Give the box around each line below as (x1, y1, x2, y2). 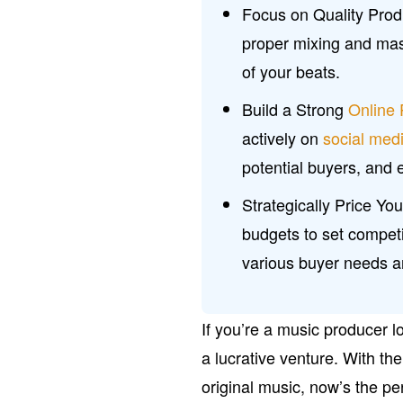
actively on (242, 125, 324, 149)
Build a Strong (242, 96, 349, 121)
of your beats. (242, 58, 341, 83)
